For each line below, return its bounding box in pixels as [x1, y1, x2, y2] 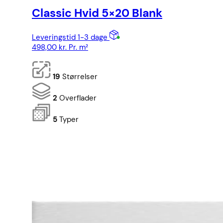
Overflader [57, 93, 97, 104]
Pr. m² [67, 42, 88, 53]
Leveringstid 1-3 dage [32, 32, 110, 43]
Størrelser [60, 72, 98, 82]
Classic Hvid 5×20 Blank [32, 5, 162, 20]
